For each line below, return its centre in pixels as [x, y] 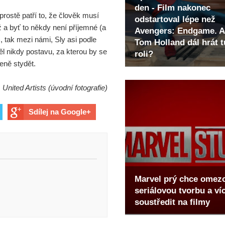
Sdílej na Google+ [60, 111]
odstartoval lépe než [175, 20]
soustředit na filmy [172, 202]
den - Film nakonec [173, 8]
